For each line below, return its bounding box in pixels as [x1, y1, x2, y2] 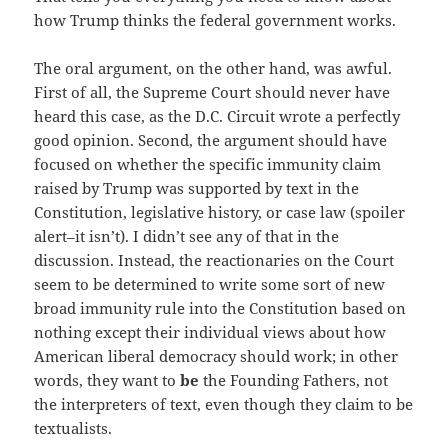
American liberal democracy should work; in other [34, 346, 399, 367]
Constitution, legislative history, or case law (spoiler [34, 202, 406, 223]
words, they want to [34, 370, 181, 391]
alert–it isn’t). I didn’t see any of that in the [34, 226, 340, 247]
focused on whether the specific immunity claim [34, 154, 382, 175]
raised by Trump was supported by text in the [34, 178, 360, 199]
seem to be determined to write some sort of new [34, 274, 386, 295]
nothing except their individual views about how [34, 322, 387, 343]
